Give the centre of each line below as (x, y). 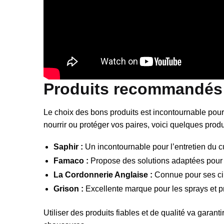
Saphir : (68, 147)
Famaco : (71, 161)
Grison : (68, 189)
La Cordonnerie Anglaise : (103, 175)
